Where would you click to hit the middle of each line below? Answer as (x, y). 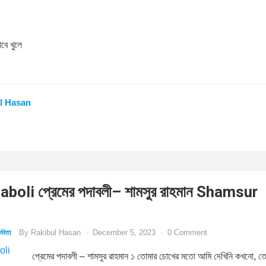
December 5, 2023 (124, 232)
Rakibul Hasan (56, 232)
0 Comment (187, 232)
